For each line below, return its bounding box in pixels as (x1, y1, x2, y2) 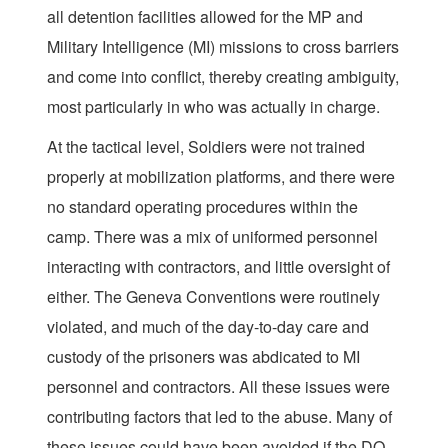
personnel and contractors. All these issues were (47, 375, 390, 399)
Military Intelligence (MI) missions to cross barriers (47, 35, 399, 59)
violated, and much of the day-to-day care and (47, 315, 369, 339)
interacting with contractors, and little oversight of (47, 255, 390, 279)
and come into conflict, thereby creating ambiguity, (47, 65, 399, 89)
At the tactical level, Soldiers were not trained (47, 135, 365, 159)
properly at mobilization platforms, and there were (47, 165, 395, 189)
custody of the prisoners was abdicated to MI (47, 345, 360, 369)
